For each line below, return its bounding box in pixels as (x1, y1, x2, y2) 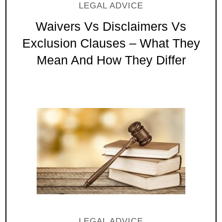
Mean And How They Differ (36, 53, 186, 67)
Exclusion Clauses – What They (22, 36, 200, 50)
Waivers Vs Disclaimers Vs (36, 19, 186, 33)
